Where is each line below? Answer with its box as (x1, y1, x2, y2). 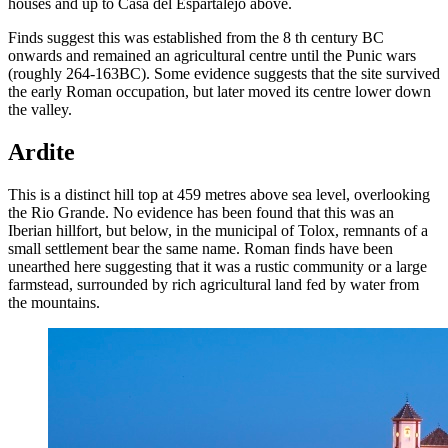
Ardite (8, 139, 75, 166)
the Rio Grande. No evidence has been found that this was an (8, 204, 394, 222)
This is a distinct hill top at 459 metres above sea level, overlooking (8, 186, 430, 204)
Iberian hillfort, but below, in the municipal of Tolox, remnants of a (8, 222, 428, 240)
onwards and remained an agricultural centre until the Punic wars (8, 47, 416, 65)
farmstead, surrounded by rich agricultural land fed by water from (8, 276, 419, 294)
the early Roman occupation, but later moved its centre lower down (8, 83, 431, 101)
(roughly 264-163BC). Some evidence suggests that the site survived (8, 65, 440, 83)
